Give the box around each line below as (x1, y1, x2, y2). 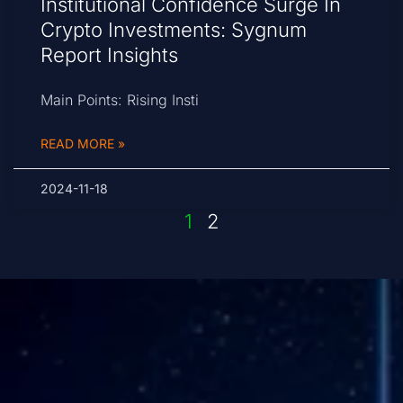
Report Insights (40, 43, 178, 67)
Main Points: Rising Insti (40, 91, 199, 110)
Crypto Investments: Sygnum (40, 18, 307, 42)
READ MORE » (40, 136, 125, 152)
